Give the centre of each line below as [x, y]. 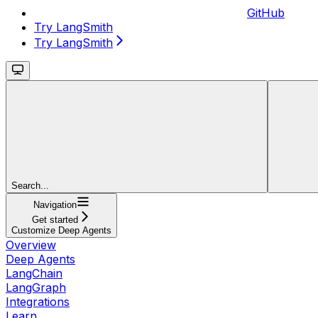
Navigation [55, 204]
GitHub [266, 12]
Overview [31, 245]
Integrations [38, 301]
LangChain [34, 273]
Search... [30, 185]
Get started [55, 219]
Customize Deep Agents [61, 230]
